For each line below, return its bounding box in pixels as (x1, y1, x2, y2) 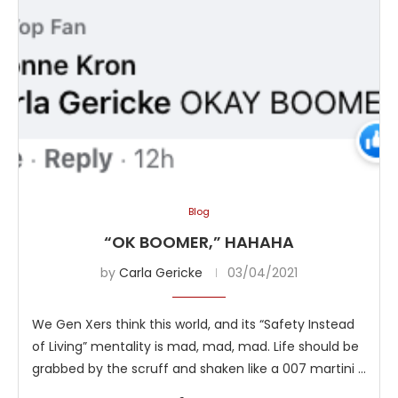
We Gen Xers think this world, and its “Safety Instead (32, 315, 354, 334)
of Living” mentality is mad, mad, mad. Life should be (32, 338, 359, 356)
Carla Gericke (119, 264, 203, 283)
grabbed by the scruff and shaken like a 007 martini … (32, 360, 366, 378)
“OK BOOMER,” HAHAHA (104, 231, 294, 254)
